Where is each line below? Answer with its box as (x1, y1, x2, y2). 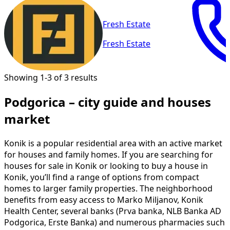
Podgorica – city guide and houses (4, 95, 211, 108)
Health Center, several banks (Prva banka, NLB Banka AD (4, 206, 221, 215)
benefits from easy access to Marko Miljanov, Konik (4, 195, 203, 204)
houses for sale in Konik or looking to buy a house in (4, 161, 208, 170)
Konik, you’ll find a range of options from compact (4, 172, 199, 181)
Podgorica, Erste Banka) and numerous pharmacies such (4, 218, 225, 226)
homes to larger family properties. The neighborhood (4, 184, 213, 193)
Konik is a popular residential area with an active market (4, 139, 222, 147)
